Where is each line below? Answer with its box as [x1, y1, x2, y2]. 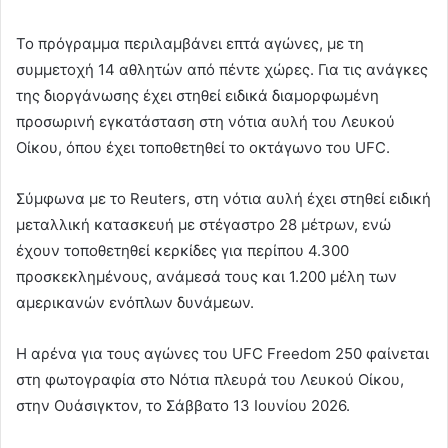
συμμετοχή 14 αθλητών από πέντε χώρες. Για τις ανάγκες [16, 60, 428, 80]
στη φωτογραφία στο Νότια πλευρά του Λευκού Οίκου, [16, 370, 404, 390]
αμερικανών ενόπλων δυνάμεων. [16, 293, 254, 313]
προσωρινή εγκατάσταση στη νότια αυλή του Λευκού [16, 112, 395, 132]
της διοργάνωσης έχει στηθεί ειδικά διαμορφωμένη [16, 86, 379, 106]
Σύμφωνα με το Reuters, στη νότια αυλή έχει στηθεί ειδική [16, 189, 431, 209]
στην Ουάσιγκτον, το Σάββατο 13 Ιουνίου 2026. [16, 396, 350, 416]
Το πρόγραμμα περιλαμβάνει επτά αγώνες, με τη [16, 34, 364, 54]
